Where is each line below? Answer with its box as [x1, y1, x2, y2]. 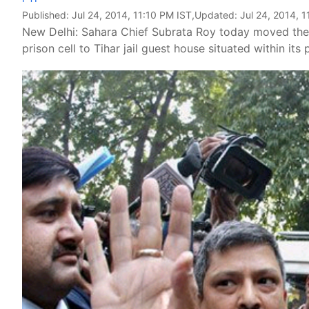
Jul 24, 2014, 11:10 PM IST [72, 9, 192, 21]
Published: [22, 9, 72, 21]
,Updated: [192, 9, 240, 21]
